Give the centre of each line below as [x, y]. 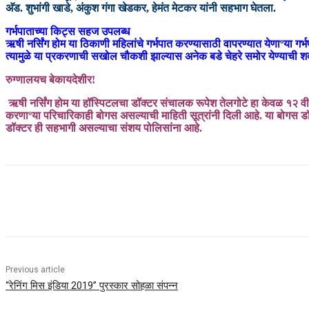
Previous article [35, 270]
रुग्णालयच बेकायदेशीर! [50, 80]
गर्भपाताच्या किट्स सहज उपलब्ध [68, 32]
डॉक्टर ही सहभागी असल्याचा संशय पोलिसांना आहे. [104, 128]
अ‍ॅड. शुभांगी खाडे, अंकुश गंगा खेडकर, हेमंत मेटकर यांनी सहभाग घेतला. [141, 8]
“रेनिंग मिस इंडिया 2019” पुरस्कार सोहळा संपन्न [92, 286]
